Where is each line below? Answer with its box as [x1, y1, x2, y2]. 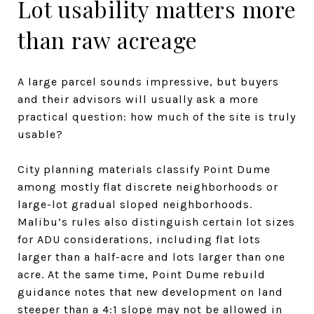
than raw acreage [18, 24, 198, 55]
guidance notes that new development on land [18, 285, 283, 299]
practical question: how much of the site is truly [18, 109, 296, 123]
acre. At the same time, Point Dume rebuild [18, 267, 266, 281]
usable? [18, 127, 63, 141]
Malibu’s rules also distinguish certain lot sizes [18, 214, 295, 228]
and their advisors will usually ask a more [18, 92, 259, 106]
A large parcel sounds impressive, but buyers [18, 74, 279, 88]
